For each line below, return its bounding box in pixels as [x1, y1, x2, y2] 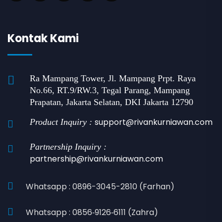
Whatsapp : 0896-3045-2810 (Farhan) [26, 181, 174, 192]
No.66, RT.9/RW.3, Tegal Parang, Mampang [30, 85, 190, 95]
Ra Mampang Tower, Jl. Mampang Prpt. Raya [30, 73, 196, 83]
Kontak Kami [7, 31, 79, 46]
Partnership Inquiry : [30, 142, 107, 152]
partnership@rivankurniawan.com [30, 153, 163, 165]
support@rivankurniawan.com [95, 116, 213, 128]
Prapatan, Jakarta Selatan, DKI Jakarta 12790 [30, 97, 193, 107]
